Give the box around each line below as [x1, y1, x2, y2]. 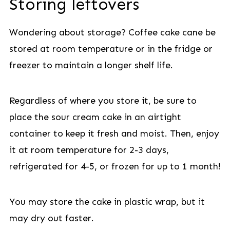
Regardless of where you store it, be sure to [9, 95, 197, 106]
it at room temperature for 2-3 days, [9, 144, 169, 156]
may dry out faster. [9, 213, 94, 224]
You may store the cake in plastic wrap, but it [9, 196, 205, 207]
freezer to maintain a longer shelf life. [9, 60, 173, 71]
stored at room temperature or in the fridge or [9, 43, 213, 54]
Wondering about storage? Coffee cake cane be [9, 27, 216, 38]
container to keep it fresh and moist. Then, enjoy [9, 128, 219, 139]
